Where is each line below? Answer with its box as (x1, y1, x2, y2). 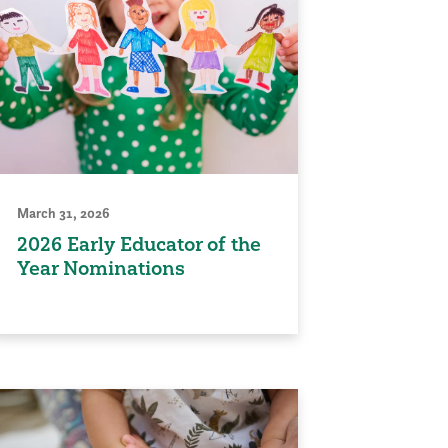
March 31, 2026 (17, 203, 110, 222)
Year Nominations (17, 255, 185, 280)
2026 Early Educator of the (17, 231, 261, 256)
